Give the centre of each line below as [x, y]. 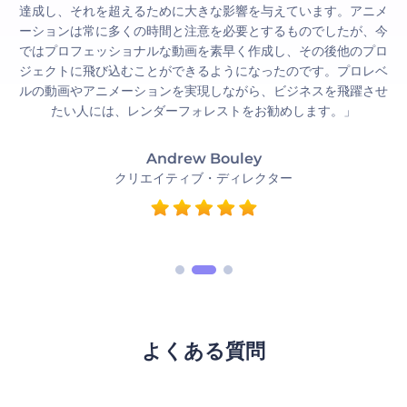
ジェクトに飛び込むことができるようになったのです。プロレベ [203, 71]
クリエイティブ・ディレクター [203, 178]
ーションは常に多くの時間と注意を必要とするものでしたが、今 [203, 31]
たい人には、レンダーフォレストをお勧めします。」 [203, 111]
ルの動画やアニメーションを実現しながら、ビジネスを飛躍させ [203, 91]
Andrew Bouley [203, 159]
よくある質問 [203, 351]
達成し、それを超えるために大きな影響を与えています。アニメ [203, 11]
